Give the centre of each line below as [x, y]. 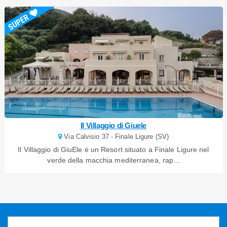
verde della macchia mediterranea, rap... [113, 160]
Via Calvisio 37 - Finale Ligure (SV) [115, 137]
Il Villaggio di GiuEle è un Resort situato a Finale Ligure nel [113, 149]
